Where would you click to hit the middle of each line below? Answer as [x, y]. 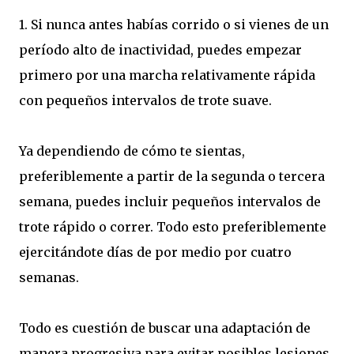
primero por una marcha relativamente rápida [167, 75]
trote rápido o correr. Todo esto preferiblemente [173, 227]
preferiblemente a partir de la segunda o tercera [172, 177]
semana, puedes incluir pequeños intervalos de [170, 202]
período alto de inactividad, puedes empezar [160, 50]
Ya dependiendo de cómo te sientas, [132, 151]
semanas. [49, 278]
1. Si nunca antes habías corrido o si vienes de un [174, 25]
